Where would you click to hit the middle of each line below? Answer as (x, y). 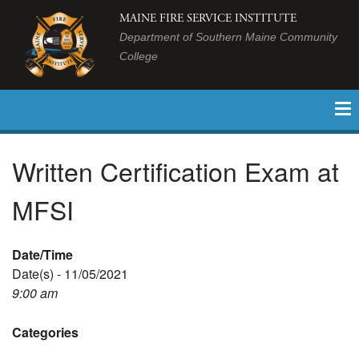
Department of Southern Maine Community (229, 36)
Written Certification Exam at (175, 170)
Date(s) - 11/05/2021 (70, 274)
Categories (45, 333)
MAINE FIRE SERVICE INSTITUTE (208, 18)
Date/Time (42, 255)
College (139, 56)
